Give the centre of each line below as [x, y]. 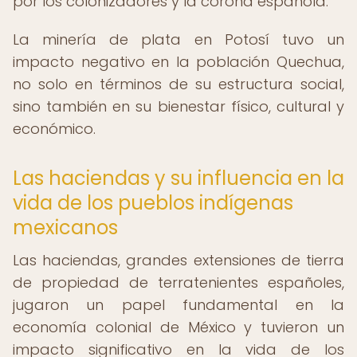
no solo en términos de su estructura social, [178, 84]
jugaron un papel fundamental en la [178, 305]
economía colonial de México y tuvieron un [178, 327]
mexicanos [65, 228]
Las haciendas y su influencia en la [178, 178]
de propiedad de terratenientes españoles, [178, 282]
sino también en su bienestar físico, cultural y [178, 106]
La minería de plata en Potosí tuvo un [178, 39]
